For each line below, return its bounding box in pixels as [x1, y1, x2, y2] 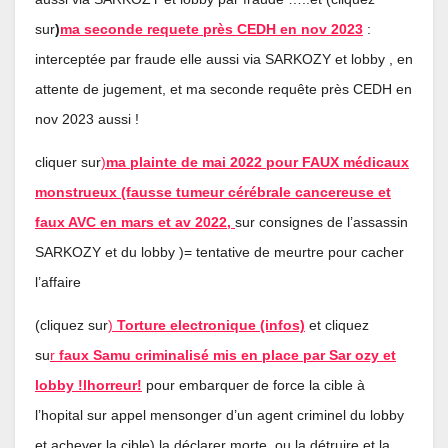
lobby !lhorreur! [35, 376, 142, 393]
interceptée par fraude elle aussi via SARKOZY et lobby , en [35, 51, 413, 68]
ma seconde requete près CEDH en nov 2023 [60, 21, 363, 38]
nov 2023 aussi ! [35, 111, 139, 128]
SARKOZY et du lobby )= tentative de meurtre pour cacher [35, 244, 404, 261]
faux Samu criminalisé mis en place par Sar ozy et [59, 346, 396, 363]
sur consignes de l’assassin [235, 214, 408, 231]
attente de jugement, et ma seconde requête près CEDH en [35, 81, 412, 98]
